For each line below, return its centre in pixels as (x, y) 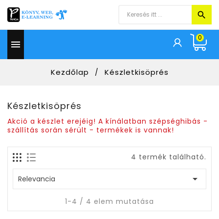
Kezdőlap (70, 72)
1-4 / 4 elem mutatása (109, 201)
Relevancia (37, 179)
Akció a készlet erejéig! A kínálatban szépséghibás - (108, 121)
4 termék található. (169, 157)
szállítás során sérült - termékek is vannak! (91, 130)
